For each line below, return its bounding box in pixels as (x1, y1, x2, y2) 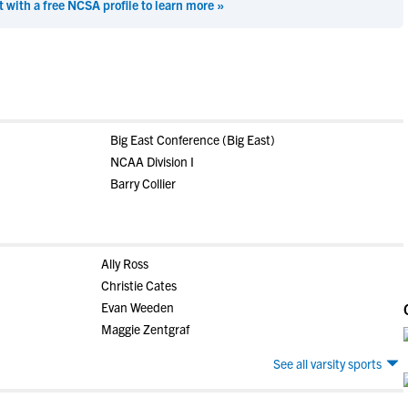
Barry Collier (109, 175, 176, 191)
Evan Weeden (100, 299, 174, 315)
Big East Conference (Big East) (109, 131, 275, 148)
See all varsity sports (273, 355, 382, 372)
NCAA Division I (109, 153, 194, 169)
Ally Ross (100, 255, 148, 271)
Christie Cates (100, 277, 177, 293)
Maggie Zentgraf (100, 321, 189, 337)
